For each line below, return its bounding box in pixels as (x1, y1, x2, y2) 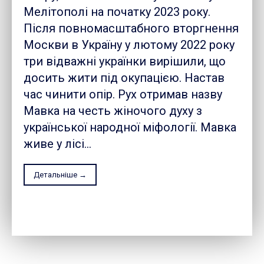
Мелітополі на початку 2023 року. (24, 5, 210, 19)
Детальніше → (34, 170, 87, 180)
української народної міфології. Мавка (24, 120, 236, 135)
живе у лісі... (24, 137, 91, 151)
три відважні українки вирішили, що (24, 54, 226, 69)
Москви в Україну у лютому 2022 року (24, 38, 235, 52)
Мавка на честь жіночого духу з (24, 104, 202, 118)
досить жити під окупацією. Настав (24, 71, 184, 85)
